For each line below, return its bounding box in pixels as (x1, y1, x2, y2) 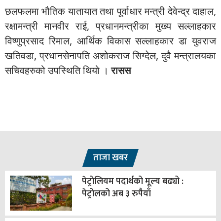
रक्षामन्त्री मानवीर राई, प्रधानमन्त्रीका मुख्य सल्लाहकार (5, 19, 216, 33)
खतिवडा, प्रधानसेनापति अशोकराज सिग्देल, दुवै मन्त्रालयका (5, 49, 216, 62)
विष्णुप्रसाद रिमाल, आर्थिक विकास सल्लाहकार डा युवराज (5, 34, 216, 47)
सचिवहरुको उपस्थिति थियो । (5, 64, 111, 77)
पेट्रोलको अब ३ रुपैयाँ (81, 186, 151, 201)
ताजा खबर (93, 150, 128, 165)
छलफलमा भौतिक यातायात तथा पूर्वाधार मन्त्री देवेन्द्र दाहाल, (5, 4, 216, 18)
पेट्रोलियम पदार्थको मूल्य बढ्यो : (81, 174, 184, 189)
